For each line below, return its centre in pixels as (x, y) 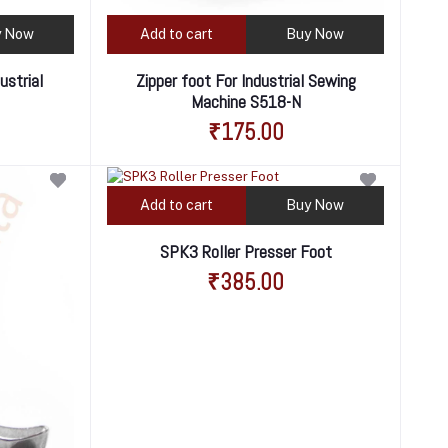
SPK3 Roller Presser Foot (245, 251)
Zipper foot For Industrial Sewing (245, 80)
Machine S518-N (245, 101)
